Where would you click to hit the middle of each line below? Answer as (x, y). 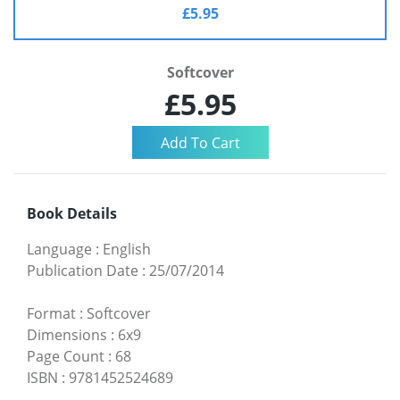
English (127, 249)
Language (59, 249)
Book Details (72, 213)
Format (51, 313)
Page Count (66, 356)
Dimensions (67, 334)
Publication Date (83, 270)
